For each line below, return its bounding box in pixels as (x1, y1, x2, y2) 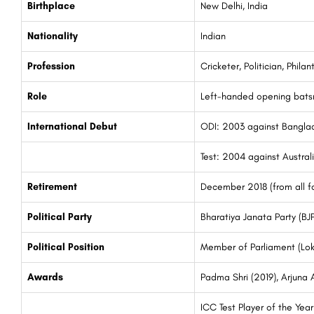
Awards (27, 271, 63, 284)
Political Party (27, 211, 92, 224)
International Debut (27, 121, 117, 133)
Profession (27, 60, 75, 73)
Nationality (27, 30, 78, 43)
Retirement (27, 181, 77, 193)
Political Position (27, 241, 104, 254)
